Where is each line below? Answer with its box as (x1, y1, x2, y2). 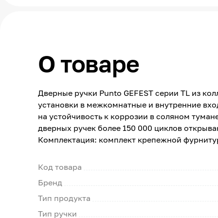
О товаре (38, 50, 140, 78)
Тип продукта (38, 193, 91, 203)
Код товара (38, 162, 82, 172)
